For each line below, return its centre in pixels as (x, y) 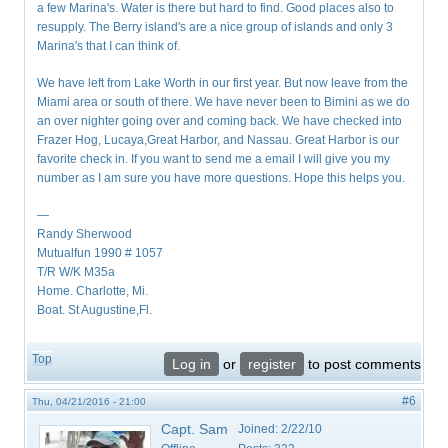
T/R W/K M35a (76, 272)
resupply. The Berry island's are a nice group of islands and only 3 (215, 27)
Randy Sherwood (85, 234)
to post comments (362, 364)
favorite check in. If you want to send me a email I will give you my (214, 159)
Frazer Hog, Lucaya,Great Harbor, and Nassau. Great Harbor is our (218, 140)
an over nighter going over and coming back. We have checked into (220, 121)
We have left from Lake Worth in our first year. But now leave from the (223, 83)
